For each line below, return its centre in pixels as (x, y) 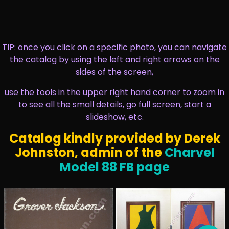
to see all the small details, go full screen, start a (114, 105)
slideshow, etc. (114, 117)
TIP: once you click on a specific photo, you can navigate (114, 47)
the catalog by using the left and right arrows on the (114, 60)
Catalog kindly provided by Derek (114, 138)
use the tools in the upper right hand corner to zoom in (114, 92)
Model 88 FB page (114, 167)
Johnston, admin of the (88, 153)
